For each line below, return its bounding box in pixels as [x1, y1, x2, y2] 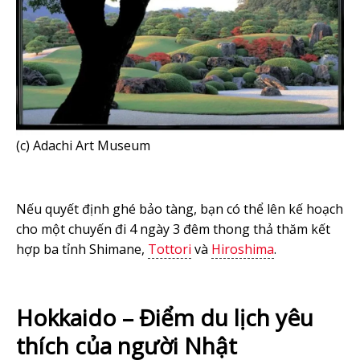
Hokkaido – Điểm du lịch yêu [16, 301, 313, 333]
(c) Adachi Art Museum [16, 136, 150, 154]
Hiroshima [211, 239, 274, 258]
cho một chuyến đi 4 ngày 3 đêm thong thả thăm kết [16, 219, 330, 238]
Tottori [148, 239, 191, 258]
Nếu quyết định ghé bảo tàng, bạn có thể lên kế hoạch [16, 199, 343, 218]
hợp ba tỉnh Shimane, [16, 239, 148, 258]
